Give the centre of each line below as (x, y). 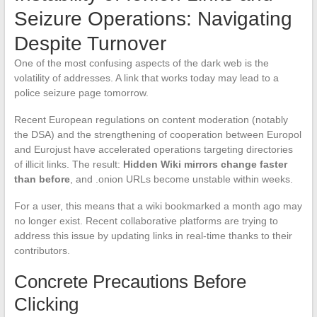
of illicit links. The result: (68, 165)
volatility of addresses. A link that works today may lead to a (146, 78)
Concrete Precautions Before (130, 282)
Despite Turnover (90, 44)
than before (42, 179)
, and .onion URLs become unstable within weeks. (181, 179)
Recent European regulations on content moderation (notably (151, 120)
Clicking (46, 305)
